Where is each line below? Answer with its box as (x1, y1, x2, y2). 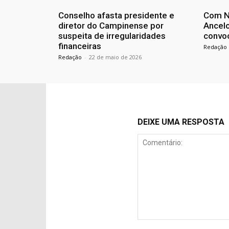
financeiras (58, 41, 101, 52)
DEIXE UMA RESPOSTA (137, 117, 224, 127)
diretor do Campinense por (58, 20, 164, 31)
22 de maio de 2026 (89, 53, 142, 61)
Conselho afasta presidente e (58, 10, 174, 21)
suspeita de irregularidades (58, 31, 166, 41)
